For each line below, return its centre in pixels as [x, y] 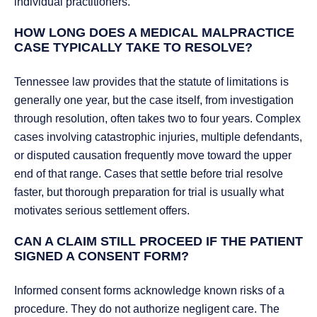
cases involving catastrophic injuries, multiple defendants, [158, 137]
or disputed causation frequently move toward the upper [153, 156]
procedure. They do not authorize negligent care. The [147, 309]
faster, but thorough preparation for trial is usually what [149, 192]
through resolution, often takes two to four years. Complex [157, 119]
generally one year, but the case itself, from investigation [154, 100]
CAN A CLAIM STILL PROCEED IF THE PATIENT [158, 242]
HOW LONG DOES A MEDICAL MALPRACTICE [154, 33]
